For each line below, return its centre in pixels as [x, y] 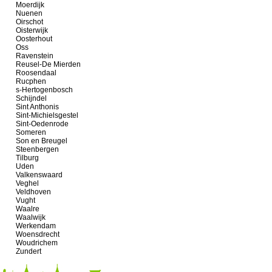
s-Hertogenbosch [44, 90]
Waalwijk [31, 217]
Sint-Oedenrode [42, 124]
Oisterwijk [32, 30]
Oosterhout [34, 39]
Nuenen [29, 13]
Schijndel [31, 98]
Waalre [28, 209]
